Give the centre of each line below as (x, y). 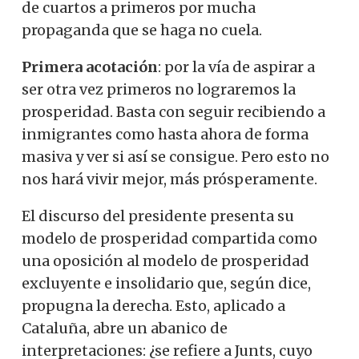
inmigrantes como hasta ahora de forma (165, 134)
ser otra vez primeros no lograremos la (159, 89)
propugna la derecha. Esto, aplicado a (153, 305)
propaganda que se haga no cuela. (142, 30)
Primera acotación (90, 67)
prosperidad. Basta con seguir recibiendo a (173, 111)
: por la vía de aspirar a (236, 67)
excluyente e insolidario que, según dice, (166, 283)
